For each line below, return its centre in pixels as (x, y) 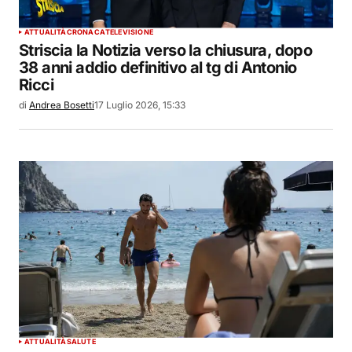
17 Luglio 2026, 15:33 (140, 104)
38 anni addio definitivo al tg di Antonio (158, 67)
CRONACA (86, 31)
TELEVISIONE (129, 31)
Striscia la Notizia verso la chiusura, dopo (166, 50)
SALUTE (81, 341)
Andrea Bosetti (62, 104)
